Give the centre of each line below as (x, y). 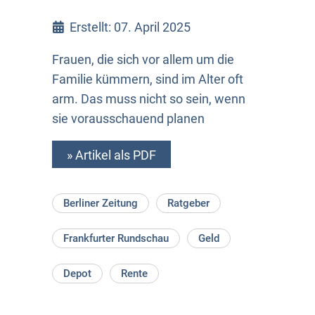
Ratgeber (188, 203)
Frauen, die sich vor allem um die (143, 59)
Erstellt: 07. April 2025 (130, 27)
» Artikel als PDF (111, 155)
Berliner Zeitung (101, 203)
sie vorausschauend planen (128, 118)
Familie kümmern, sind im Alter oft (148, 79)
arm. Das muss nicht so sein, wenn (149, 98)
